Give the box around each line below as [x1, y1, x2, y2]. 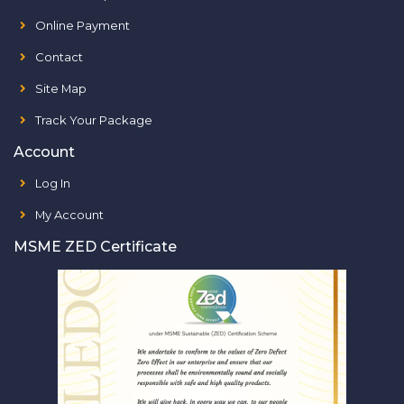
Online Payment [35, 17, 130, 32]
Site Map [35, 80, 87, 96]
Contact [35, 49, 83, 64]
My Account [35, 207, 104, 222]
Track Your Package [35, 112, 152, 127]
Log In [35, 175, 70, 190]
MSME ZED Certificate [14, 237, 177, 255]
